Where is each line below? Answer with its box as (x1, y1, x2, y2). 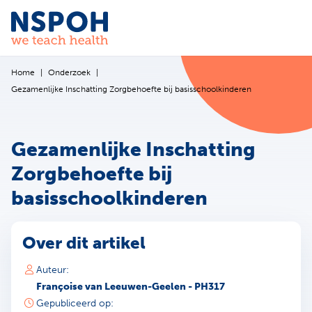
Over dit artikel (22, 232, 146, 253)
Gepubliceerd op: (36, 297, 114, 309)
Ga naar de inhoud (31, 16, 142, 32)
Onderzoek (48, 68, 91, 77)
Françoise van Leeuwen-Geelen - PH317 (36, 280, 225, 292)
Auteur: (36, 263, 69, 276)
